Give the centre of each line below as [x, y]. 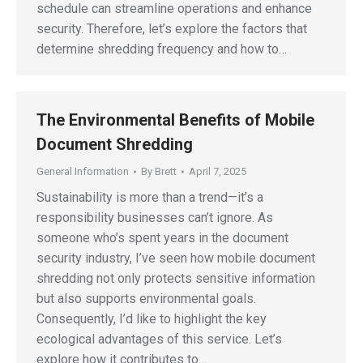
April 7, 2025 [218, 171]
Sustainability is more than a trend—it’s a [150, 197]
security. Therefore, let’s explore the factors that [172, 29]
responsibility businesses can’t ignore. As [155, 218]
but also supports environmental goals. [146, 299]
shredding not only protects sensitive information [176, 278]
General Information [83, 171]
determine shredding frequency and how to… [162, 49]
